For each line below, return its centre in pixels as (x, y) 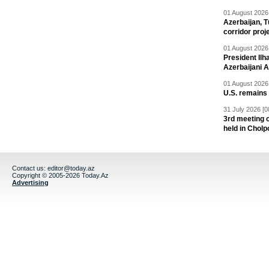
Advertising (30, 183)
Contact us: (30, 168)
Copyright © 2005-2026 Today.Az (60, 175)
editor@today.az (71, 168)
